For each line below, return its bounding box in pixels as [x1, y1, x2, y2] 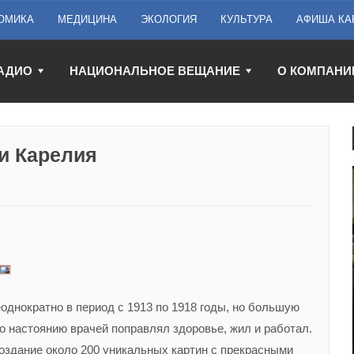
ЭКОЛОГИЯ [141, 13, 197, 25]
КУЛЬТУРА [220, 13, 273, 25]
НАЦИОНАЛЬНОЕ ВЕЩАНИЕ [70, 64, 240, 77]
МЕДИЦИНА [58, 13, 117, 25]
